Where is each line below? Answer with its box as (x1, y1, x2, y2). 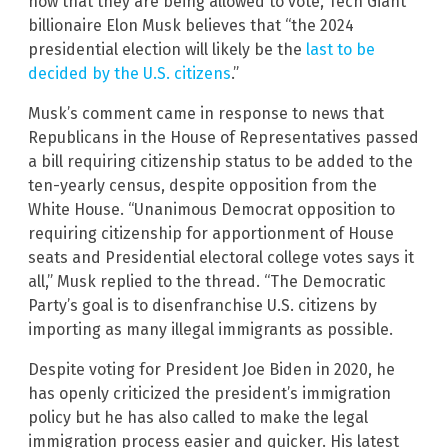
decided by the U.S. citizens (28, 64, 231, 84)
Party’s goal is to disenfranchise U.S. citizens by (28, 296, 377, 316)
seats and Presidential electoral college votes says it (28, 248, 414, 268)
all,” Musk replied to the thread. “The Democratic (28, 272, 386, 292)
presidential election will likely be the (28, 40, 306, 60)
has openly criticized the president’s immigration (28, 384, 391, 404)
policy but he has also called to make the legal (28, 408, 368, 428)
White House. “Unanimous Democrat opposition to (28, 200, 395, 220)
